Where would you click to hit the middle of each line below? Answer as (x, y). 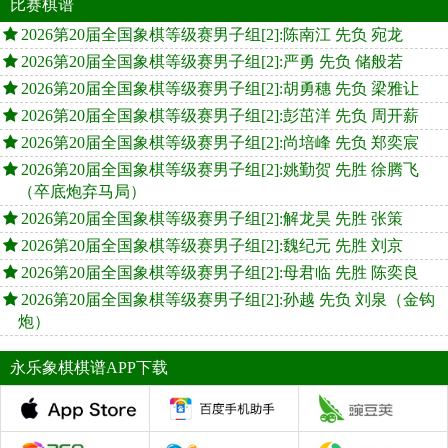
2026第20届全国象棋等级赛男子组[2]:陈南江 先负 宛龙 (212, 35)
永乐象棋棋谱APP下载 (89, 368)
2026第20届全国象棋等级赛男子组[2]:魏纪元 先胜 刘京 (212, 246)
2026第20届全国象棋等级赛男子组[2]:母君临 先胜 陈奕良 (220, 273)
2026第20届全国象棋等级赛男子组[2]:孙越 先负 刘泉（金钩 (228, 300)
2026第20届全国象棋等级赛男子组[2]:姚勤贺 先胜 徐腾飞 (220, 170)
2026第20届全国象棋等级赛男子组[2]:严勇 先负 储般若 (212, 62)
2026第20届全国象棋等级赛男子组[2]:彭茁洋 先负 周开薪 (220, 116)
